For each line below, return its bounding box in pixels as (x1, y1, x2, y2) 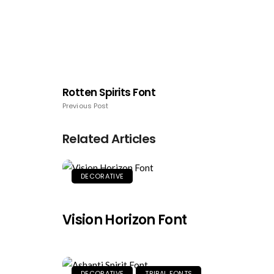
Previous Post (62, 101, 109, 111)
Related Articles (62, 130, 156, 147)
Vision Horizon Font (62, 210, 187, 229)
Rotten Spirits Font (62, 85, 156, 100)
